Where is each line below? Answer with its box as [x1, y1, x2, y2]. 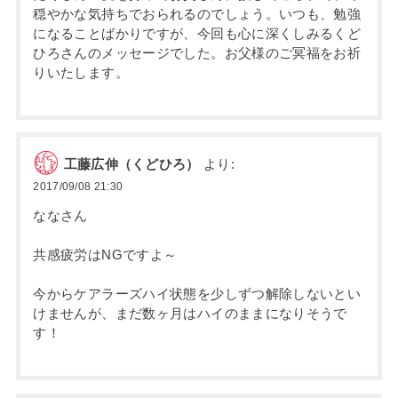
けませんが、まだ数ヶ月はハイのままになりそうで [33, 306, 347, 322]
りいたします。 [33, 65, 129, 80]
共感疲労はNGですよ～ [33, 247, 178, 262]
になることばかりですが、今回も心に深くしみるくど [33, 26, 362, 41]
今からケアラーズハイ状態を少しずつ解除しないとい [33, 287, 362, 302]
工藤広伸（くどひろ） [63, 156, 200, 171]
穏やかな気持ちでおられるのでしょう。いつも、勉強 [33, 6, 362, 21]
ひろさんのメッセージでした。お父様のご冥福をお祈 [33, 45, 362, 60]
